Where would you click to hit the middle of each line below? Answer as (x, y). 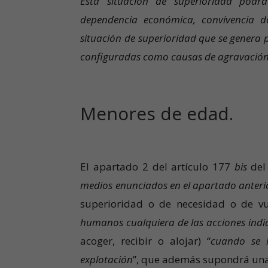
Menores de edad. (157, 114)
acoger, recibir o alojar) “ (146, 241)
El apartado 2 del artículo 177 (157, 167)
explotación (107, 260)
